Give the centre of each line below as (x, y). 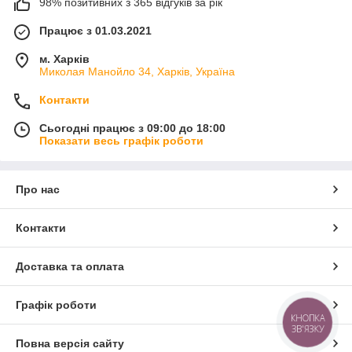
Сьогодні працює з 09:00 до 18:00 (132, 128)
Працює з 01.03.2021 (95, 31)
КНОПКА (308, 318)
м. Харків (64, 59)
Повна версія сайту (70, 344)
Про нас (38, 190)
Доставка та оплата (70, 267)
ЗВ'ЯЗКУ (308, 328)
